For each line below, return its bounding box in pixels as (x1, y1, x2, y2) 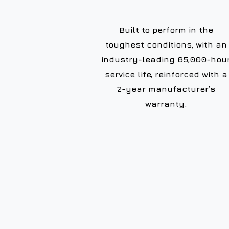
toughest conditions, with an (105, 40, 227, 50)
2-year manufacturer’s (117, 84, 215, 94)
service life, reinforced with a (104, 70, 227, 79)
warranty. (145, 99, 187, 109)
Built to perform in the (119, 25, 213, 35)
